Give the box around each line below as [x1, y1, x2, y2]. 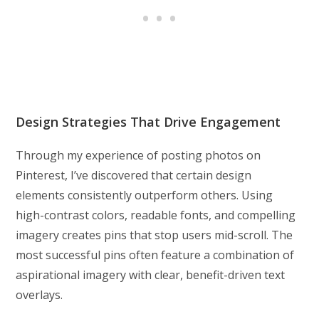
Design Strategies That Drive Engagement [16, 113, 281, 130]
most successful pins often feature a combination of [16, 246, 295, 263]
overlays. [16, 286, 63, 303]
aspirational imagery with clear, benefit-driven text [16, 266, 286, 283]
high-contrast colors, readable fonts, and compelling [16, 206, 296, 223]
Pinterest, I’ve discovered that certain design [16, 167, 252, 183]
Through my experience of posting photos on [16, 147, 261, 163]
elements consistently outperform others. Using [16, 187, 273, 203]
